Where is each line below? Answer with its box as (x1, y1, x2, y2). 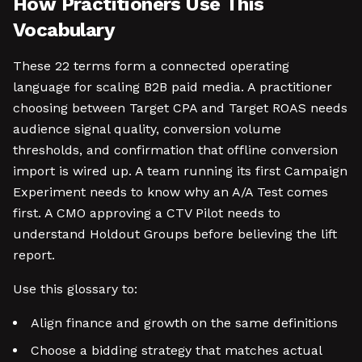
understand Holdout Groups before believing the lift (13, 226, 337, 242)
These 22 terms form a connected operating (13, 58, 289, 74)
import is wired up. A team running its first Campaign (13, 163, 347, 179)
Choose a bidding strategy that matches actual (31, 343, 322, 358)
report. (13, 247, 55, 263)
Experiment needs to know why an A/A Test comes (13, 184, 328, 200)
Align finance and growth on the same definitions (31, 315, 338, 330)
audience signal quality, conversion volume (13, 121, 281, 137)
